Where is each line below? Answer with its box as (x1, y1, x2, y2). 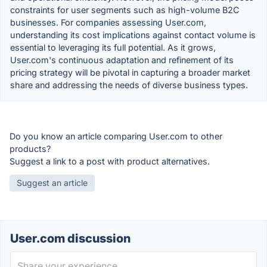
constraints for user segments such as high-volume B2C (10, 4, 240, 15)
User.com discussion (10, 231, 131, 246)
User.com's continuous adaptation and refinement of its (10, 54, 234, 65)
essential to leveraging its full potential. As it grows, (10, 42, 216, 52)
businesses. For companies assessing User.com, (10, 17, 206, 27)
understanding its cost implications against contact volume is (10, 29, 256, 40)
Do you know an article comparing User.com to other (10, 131, 222, 141)
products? (10, 143, 51, 154)
